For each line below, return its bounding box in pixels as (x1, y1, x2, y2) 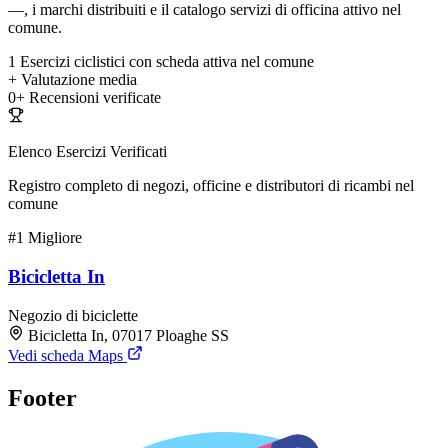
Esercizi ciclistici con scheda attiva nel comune (20, 53, 314, 71)
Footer (8, 384, 77, 411)
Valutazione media (21, 71, 137, 89)
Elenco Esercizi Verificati (8, 143, 167, 161)
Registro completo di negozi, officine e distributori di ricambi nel (8, 177, 414, 195)
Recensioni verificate (29, 89, 161, 107)
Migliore (28, 229, 82, 247)
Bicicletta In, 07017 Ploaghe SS (28, 326, 229, 344)
